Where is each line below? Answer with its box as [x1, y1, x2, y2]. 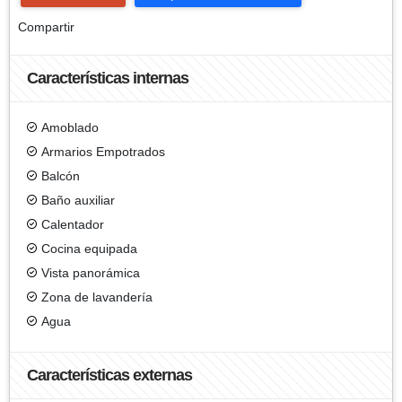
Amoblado [41, 119, 99, 135]
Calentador [41, 216, 104, 232]
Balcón [41, 168, 80, 183]
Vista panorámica [41, 265, 140, 280]
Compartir [18, 19, 74, 34]
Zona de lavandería [41, 289, 153, 304]
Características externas [27, 365, 192, 384]
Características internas [27, 68, 188, 87]
